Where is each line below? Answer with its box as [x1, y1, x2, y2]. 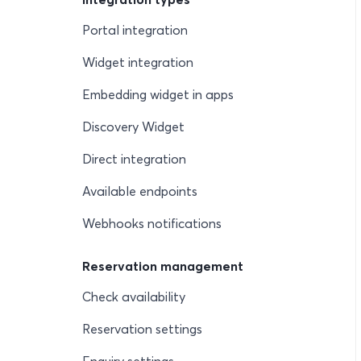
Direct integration [82, 151, 186, 167]
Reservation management [82, 258, 243, 274]
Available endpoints [82, 183, 197, 199]
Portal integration [82, 22, 188, 38]
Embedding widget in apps [82, 86, 234, 102]
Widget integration [82, 54, 193, 70]
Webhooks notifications [82, 215, 222, 231]
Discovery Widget [82, 118, 185, 135]
